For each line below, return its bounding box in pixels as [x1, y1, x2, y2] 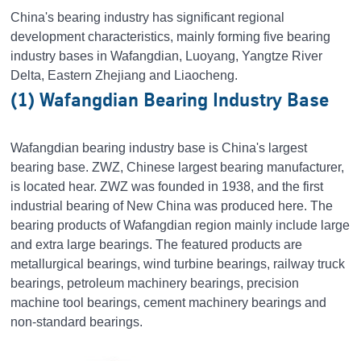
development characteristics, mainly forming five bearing [10, 30, 331, 44]
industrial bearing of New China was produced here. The [10, 199, 334, 213]
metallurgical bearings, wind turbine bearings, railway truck [10, 257, 346, 271]
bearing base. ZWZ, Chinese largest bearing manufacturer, [10, 160, 345, 174]
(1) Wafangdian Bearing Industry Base [10, 89, 330, 110]
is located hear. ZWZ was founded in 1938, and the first [10, 180, 324, 193]
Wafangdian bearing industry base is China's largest [10, 141, 308, 155]
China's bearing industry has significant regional [10, 10, 285, 24]
